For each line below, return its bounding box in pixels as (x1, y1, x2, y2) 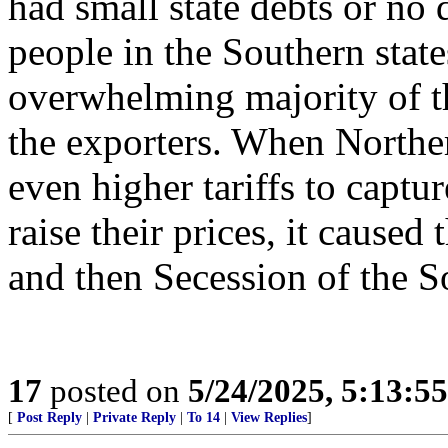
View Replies (231, 410, 307, 425)
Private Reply (93, 410, 176, 425)
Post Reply (17, 410, 82, 425)
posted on (42, 372, 188, 409)
